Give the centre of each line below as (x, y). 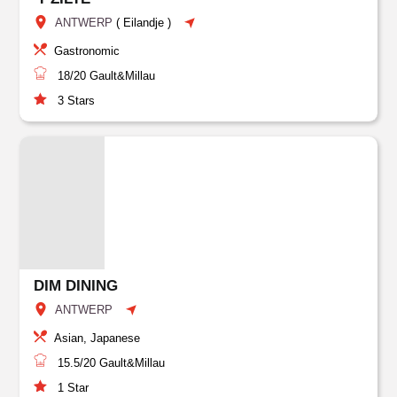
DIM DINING (76, 286)
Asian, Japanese (97, 338)
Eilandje (144, 23)
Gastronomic (87, 51)
